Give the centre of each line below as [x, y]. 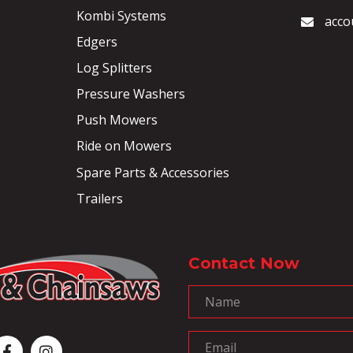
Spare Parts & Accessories [152, 172]
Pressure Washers [130, 94]
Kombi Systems [121, 15]
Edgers [97, 41]
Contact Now [244, 264]
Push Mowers [117, 120]
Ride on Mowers [124, 146]
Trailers [99, 198]
